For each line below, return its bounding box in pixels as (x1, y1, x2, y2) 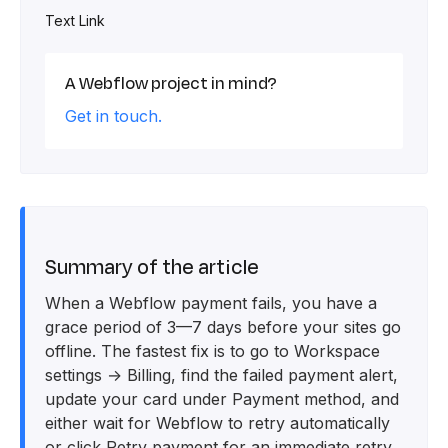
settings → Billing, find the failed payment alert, (45, 365, 398, 385)
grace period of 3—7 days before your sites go (45, 317, 401, 337)
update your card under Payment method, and (45, 389, 399, 409)
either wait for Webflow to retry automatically (45, 413, 390, 433)
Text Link (45, 12, 105, 29)
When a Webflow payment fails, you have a (45, 293, 377, 313)
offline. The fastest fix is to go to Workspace (45, 341, 380, 361)
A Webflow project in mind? (65, 72, 277, 96)
